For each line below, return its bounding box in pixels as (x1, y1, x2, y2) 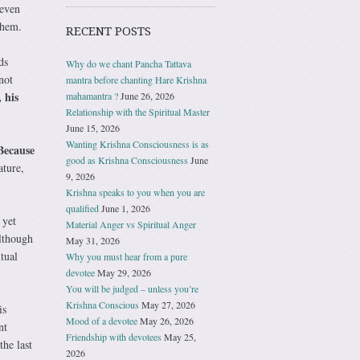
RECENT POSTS (66, 23, 151, 39)
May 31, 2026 (66, 233, 120, 247)
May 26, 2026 (140, 313, 194, 327)
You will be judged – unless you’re (66, 281, 198, 295)
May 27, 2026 (141, 297, 195, 311)
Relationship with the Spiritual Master (66, 104, 210, 118)
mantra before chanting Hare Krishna (66, 72, 207, 86)
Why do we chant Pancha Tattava (66, 56, 191, 70)
